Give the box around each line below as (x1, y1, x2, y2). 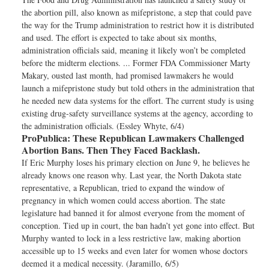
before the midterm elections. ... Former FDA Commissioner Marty (22, 57, 250, 68)
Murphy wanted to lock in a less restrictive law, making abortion (22, 232, 241, 244)
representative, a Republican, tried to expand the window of (22, 182, 225, 193)
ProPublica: (22, 131, 70, 145)
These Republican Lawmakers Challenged (70, 131, 244, 145)
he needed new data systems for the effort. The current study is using (22, 95, 254, 106)
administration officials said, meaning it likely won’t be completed (22, 44, 246, 56)
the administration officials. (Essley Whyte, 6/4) (22, 120, 184, 131)
